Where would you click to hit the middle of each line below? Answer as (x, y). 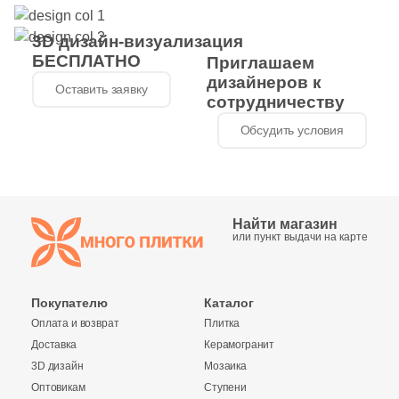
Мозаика (225, 366)
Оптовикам (58, 387)
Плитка (222, 323)
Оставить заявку (102, 89)
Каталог (229, 303)
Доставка (54, 345)
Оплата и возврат (75, 323)
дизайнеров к (264, 82)
